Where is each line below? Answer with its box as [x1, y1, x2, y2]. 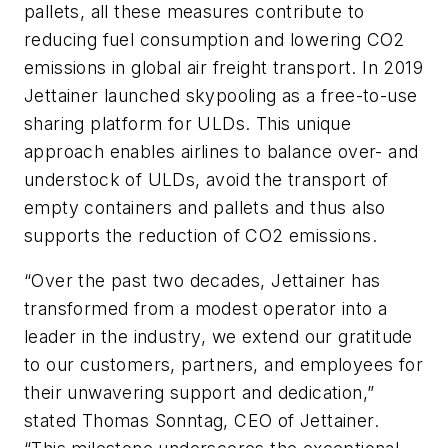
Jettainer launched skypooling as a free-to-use [24, 84, 418, 106]
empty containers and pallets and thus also [24, 196, 386, 218]
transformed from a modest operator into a [24, 298, 388, 320]
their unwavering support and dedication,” [24, 382, 375, 404]
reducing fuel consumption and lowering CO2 [24, 28, 405, 50]
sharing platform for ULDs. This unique [24, 112, 352, 134]
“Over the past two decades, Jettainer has [24, 270, 381, 292]
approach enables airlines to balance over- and [24, 140, 419, 162]
